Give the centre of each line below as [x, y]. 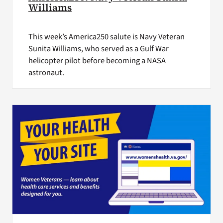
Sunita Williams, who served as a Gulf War [98, 49]
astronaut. [46, 73]
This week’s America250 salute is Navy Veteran [106, 37]
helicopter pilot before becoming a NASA [97, 61]
